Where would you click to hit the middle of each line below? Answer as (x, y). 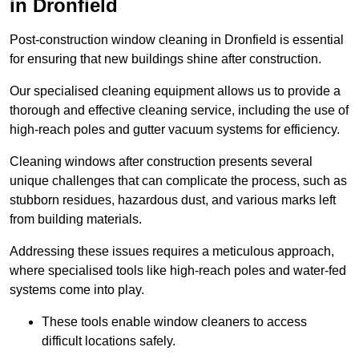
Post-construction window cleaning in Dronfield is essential (177, 40)
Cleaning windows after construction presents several (161, 162)
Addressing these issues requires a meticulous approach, (172, 252)
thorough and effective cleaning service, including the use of (179, 111)
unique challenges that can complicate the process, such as (178, 181)
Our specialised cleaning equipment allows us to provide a (175, 91)
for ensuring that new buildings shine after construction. (165, 59)
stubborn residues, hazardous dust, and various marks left (173, 200)
